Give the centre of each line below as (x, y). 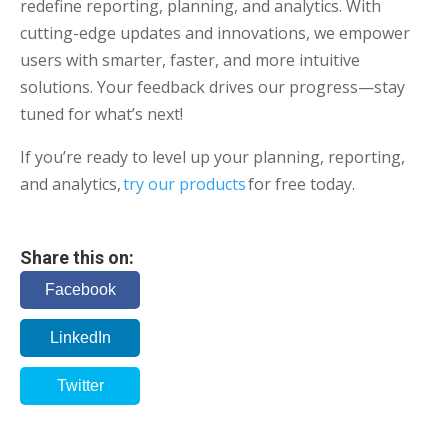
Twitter (80, 385)
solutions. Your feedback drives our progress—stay (212, 86)
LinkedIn (80, 337)
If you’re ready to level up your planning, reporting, (212, 156)
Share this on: (77, 257)
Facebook (80, 289)
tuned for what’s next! (103, 113)
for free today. (300, 183)
